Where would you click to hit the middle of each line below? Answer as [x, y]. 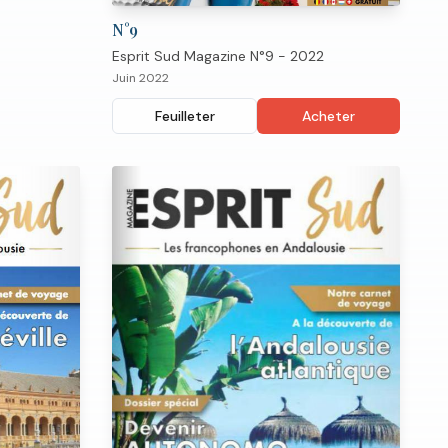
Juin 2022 [140, 78]
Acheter [328, 116]
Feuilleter [184, 116]
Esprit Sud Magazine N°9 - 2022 [218, 56]
